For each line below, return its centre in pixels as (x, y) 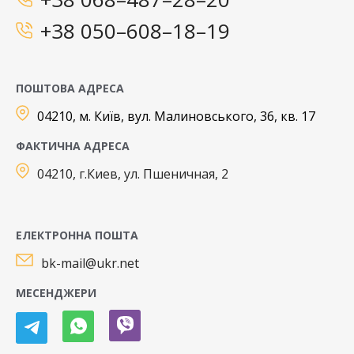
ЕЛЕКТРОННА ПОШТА (77, 235)
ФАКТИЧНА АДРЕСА (73, 145)
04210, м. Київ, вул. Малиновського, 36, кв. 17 (176, 116)
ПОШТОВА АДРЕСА (70, 88)
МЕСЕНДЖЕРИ (56, 292)
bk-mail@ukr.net (90, 263)
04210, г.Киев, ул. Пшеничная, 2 (133, 173)
